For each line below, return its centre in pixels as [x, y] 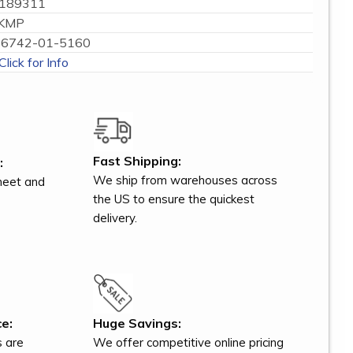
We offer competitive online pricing [189, 343]
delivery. [115, 218]
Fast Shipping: [137, 161]
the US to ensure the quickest [174, 199]
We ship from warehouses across [186, 180]
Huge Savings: [137, 323]
